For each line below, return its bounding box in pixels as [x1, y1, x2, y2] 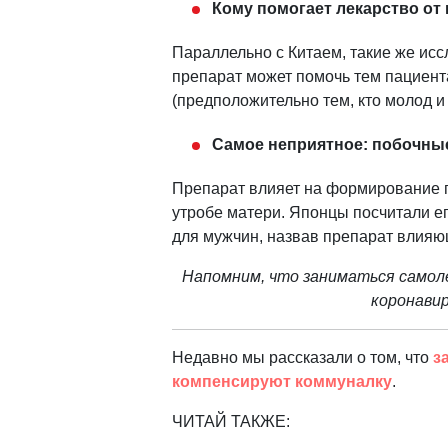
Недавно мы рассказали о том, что [172, 349, 429, 367]
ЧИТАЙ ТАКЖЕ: [172, 413, 290, 431]
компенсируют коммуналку [172, 373, 392, 391]
